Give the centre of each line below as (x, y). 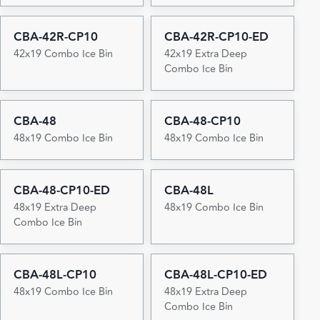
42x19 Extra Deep (205, 54)
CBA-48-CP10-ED (61, 191)
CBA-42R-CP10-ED (216, 37)
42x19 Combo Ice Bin (63, 54)
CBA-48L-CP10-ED (215, 275)
